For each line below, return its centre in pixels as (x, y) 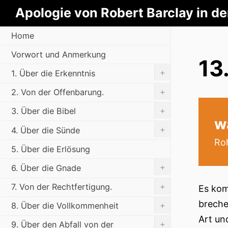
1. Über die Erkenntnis (53, 73)
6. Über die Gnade (46, 168)
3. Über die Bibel (44, 111)
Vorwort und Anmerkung (59, 54)
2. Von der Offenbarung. (58, 92)
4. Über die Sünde (46, 130)
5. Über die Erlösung (51, 149)
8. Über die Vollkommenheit (65, 206)
